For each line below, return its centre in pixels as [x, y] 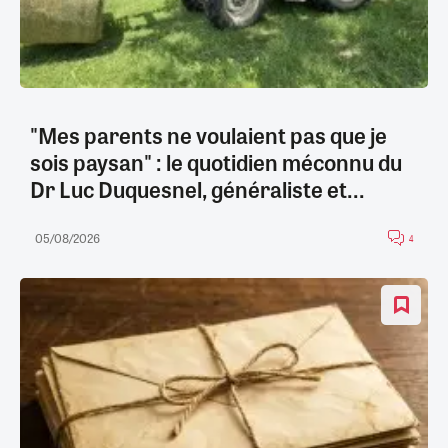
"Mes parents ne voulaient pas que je [208, 134]
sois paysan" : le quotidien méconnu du [216, 161]
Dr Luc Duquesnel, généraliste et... [197, 188]
